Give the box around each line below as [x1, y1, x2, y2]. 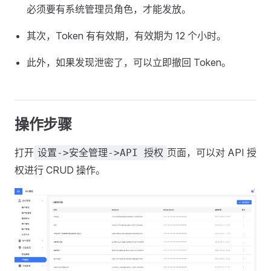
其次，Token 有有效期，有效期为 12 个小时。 [27, 30, 226, 42]
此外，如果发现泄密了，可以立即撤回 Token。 [27, 56, 231, 68]
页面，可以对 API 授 [167, 146, 256, 158]
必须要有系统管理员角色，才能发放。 [27, 3, 191, 15]
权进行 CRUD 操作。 [15, 164, 105, 176]
